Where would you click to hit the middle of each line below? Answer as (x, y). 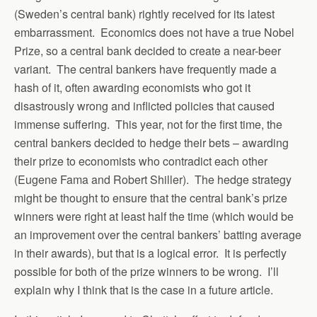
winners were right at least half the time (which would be (154, 216)
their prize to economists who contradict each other (141, 161)
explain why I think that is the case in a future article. (144, 290)
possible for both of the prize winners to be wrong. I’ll (146, 271)
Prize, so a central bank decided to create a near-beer (148, 51)
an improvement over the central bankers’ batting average (158, 235)
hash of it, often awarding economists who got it (132, 87)
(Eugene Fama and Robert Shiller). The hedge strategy (153, 179)
